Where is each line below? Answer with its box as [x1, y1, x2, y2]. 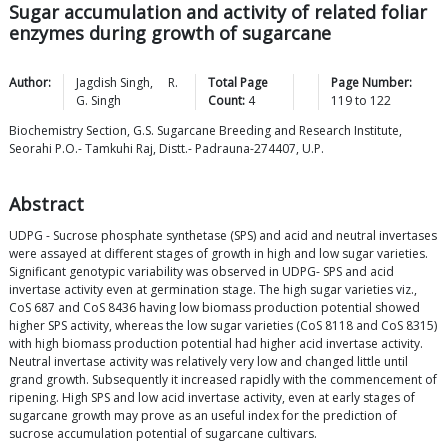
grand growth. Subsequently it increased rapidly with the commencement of [9, 371, 437, 389]
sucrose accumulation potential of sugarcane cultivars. [9, 425, 317, 443]
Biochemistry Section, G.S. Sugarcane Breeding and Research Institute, [9, 122, 402, 140]
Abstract [9, 192, 84, 217]
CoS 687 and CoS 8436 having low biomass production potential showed [9, 299, 420, 317]
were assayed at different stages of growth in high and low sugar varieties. [9, 245, 428, 263]
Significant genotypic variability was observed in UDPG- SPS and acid [9, 263, 394, 281]
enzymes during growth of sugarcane [9, 21, 331, 46]
